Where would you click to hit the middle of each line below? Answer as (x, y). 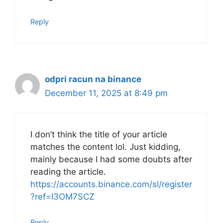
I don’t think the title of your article (99, 135)
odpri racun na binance (93, 79)
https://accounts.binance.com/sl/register (111, 184)
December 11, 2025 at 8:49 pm (106, 93)
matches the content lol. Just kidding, (106, 147)
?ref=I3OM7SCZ (62, 197)
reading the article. (68, 172)
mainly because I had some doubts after (111, 160)
